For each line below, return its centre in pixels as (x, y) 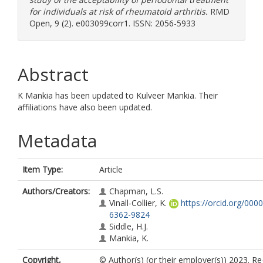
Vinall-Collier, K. (138, 203)
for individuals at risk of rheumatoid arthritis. (119, 11)
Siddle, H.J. (129, 226)
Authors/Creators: (56, 191)
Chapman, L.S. (136, 191)
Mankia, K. (129, 238)
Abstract (53, 74)
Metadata (57, 141)
